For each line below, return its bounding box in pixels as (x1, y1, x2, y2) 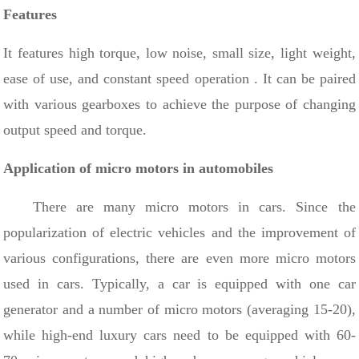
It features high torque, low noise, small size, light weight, (3, 44, 356, 61)
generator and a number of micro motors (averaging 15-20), (3, 301, 356, 317)
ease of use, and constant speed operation (3, 70, 254, 87)
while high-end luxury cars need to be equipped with (3, 326, 337, 343)
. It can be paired (253, 70, 356, 87)
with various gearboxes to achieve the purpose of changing (3, 95, 356, 112)
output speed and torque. (3, 121, 147, 138)
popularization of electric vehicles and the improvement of (3, 224, 356, 240)
